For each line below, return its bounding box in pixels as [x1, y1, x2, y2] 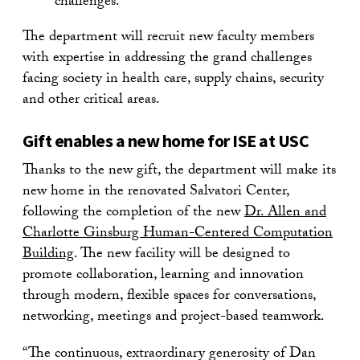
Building [22, 242, 74, 268]
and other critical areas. [22, 88, 160, 113]
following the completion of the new [22, 200, 244, 226]
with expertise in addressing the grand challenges [22, 46, 312, 72]
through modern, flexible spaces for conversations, [22, 284, 316, 309]
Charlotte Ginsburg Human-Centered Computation [22, 221, 333, 247]
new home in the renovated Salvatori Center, [22, 179, 289, 205]
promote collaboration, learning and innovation [22, 263, 304, 288]
